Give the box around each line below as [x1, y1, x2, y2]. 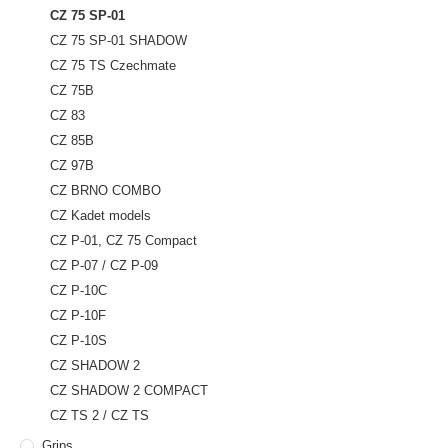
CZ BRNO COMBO [50, 182, 161, 198]
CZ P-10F [50, 307, 106, 323]
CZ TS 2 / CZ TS [50, 407, 149, 423]
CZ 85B [50, 132, 94, 148]
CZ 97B [50, 157, 94, 173]
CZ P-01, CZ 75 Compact [50, 232, 197, 248]
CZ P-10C [50, 282, 107, 298]
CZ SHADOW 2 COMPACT [50, 382, 208, 398]
